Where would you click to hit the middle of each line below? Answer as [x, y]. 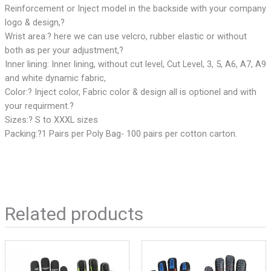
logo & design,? [34, 23]
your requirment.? [39, 106]
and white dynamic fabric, [55, 78]
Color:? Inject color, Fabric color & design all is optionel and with [130, 92]
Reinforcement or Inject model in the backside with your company [135, 9]
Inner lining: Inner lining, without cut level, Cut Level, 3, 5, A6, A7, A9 [135, 64]
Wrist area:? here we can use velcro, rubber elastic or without [126, 37]
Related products [74, 214]
